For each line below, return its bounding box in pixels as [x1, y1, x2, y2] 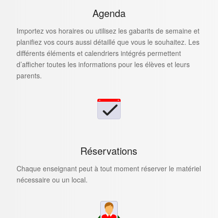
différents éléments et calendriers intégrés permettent [16, 48, 181, 58]
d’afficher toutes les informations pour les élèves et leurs [16, 59, 190, 69]
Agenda [92, 6, 126, 20]
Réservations [80, 143, 138, 158]
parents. [16, 70, 42, 80]
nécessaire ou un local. [16, 174, 88, 184]
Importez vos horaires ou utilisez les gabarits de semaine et [16, 25, 200, 36]
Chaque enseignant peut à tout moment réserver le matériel [16, 163, 201, 173]
